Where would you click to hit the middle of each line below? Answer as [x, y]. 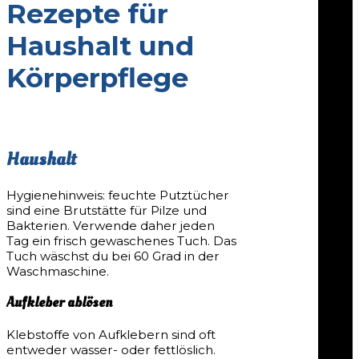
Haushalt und [100, 46]
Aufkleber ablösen [59, 303]
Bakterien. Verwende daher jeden [111, 226]
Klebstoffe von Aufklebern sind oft [111, 334]
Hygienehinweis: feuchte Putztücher [118, 195]
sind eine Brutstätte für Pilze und [107, 210]
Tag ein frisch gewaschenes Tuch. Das [121, 241]
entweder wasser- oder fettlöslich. [111, 349]
